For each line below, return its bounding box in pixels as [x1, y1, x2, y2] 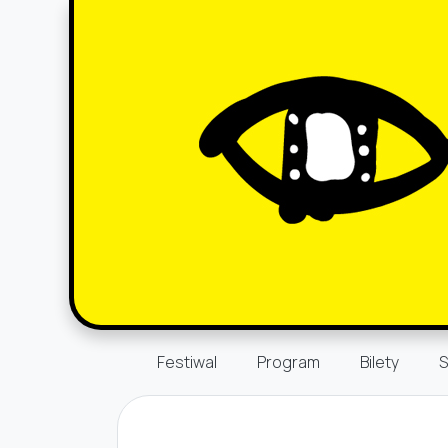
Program [257, 351, 320, 373]
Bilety [360, 351, 399, 373]
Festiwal [157, 351, 217, 373]
